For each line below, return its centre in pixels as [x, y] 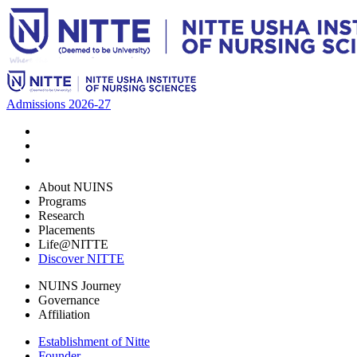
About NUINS [76, 187]
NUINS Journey [80, 286]
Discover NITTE [81, 259]
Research [61, 216]
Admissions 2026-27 [59, 104]
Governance [69, 300]
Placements [67, 230]
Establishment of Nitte [94, 341]
